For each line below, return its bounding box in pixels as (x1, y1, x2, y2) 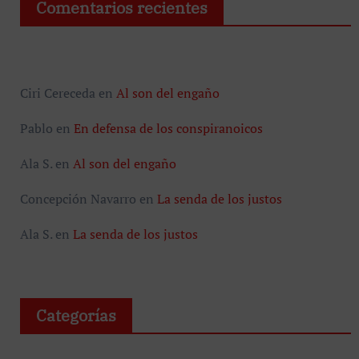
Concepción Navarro (19, 189, 136, 208)
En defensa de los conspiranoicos (73, 119, 263, 137)
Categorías (35, 304, 116, 326)
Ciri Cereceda (19, 83, 95, 102)
